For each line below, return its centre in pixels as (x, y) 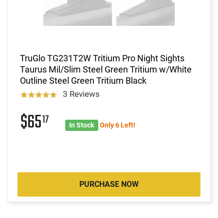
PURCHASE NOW (109, 184)
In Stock (82, 125)
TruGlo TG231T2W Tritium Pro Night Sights (102, 58)
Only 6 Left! (117, 125)
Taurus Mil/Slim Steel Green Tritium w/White (106, 69)
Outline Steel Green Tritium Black (83, 80)
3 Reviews (81, 94)
